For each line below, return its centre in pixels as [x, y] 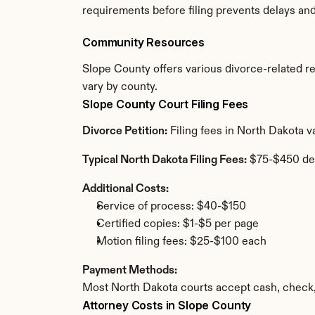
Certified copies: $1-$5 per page [178, 224]
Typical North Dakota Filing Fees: [165, 160]
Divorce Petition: [125, 131]
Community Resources [143, 42]
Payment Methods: [130, 271]
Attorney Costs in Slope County [167, 305]
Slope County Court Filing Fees [166, 104]
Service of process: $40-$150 [171, 207]
